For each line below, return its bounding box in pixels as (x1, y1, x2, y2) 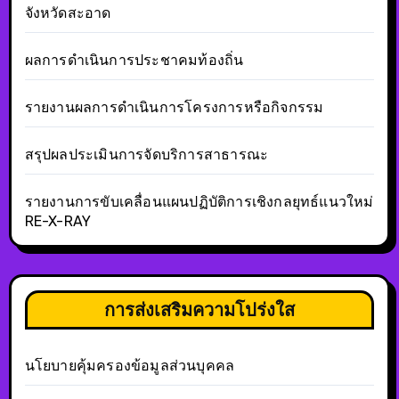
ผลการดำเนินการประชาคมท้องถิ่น (24, 51, 244, 69)
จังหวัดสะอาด (24, 4, 111, 21)
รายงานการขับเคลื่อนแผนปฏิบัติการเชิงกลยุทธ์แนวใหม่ (24, 192, 374, 210)
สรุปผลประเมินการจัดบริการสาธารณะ (24, 145, 269, 163)
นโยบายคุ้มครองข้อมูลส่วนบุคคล (24, 356, 235, 374)
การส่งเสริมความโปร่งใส (104, 297, 295, 321)
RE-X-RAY (24, 212, 92, 230)
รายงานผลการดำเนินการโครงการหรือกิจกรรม (24, 98, 324, 116)
